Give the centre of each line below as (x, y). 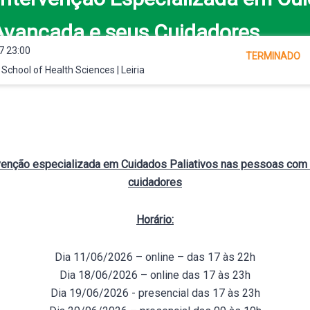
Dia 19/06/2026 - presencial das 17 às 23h (155, 293)
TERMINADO (273, 56)
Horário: (155, 220)
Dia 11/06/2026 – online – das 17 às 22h (155, 257)
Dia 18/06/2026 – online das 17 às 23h (155, 275)
